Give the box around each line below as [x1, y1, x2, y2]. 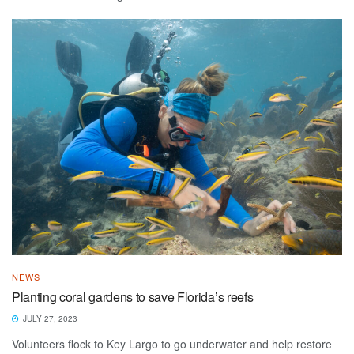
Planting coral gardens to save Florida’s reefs [12, 287, 254, 306]
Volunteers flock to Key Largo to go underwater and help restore [12, 335, 332, 352]
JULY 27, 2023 [21, 312, 77, 324]
